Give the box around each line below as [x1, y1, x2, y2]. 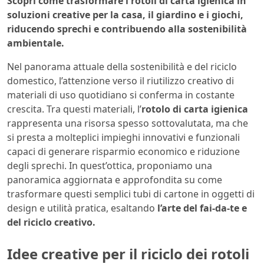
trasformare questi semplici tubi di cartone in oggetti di [7, 187, 255, 200]
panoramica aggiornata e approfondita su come [7, 173, 222, 186]
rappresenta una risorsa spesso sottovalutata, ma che [7, 116, 248, 130]
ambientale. [7, 36, 64, 49]
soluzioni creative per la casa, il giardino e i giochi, [7, 8, 243, 21]
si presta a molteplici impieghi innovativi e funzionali [7, 130, 240, 144]
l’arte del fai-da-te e [157, 201, 247, 214]
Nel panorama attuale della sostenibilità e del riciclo [7, 60, 237, 73]
